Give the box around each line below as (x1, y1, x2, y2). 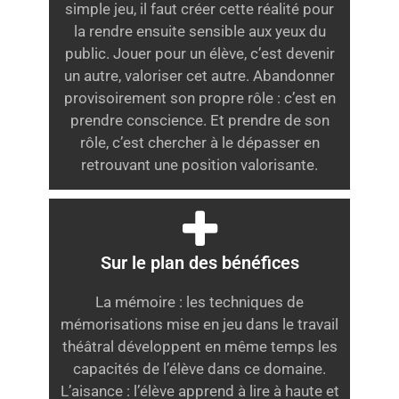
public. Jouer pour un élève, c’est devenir (64, 45, 335, 63)
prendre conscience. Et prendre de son (69, 111, 330, 130)
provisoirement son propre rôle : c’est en (63, 89, 336, 108)
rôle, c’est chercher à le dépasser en (79, 134, 320, 152)
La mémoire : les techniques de (95, 293, 304, 312)
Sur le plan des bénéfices (100, 252, 299, 274)
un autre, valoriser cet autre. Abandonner (64, 67, 335, 85)
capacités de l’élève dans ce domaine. (73, 360, 326, 379)
